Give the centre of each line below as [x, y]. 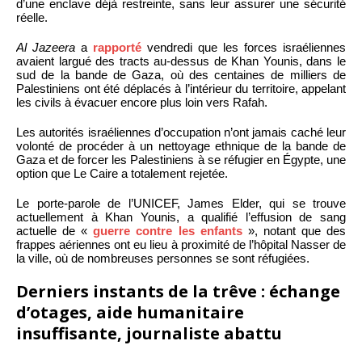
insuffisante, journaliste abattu [149, 333]
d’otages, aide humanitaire [130, 312]
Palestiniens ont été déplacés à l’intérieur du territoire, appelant [181, 88]
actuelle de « [55, 230]
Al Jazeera [46, 47]
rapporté [117, 47]
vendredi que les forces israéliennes [244, 47]
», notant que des [294, 230]
